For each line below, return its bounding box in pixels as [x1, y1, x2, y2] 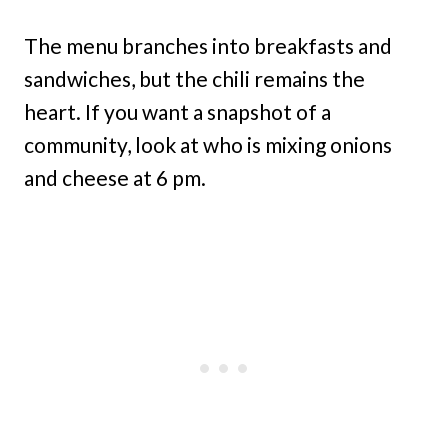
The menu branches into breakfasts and [24, 32, 392, 58]
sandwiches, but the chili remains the [24, 65, 365, 91]
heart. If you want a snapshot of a [24, 98, 331, 124]
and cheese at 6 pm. [24, 164, 206, 190]
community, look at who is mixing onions [24, 131, 392, 157]
